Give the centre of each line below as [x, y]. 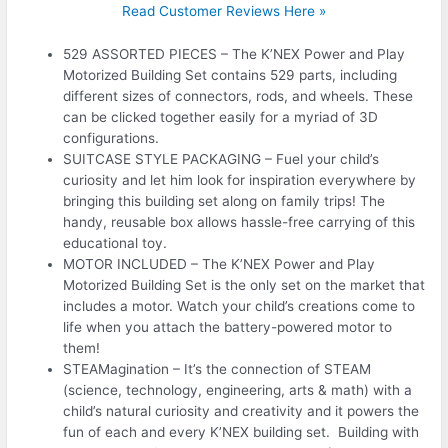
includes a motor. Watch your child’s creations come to [239, 305]
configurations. [111, 137]
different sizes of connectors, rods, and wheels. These [238, 95]
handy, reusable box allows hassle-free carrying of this [239, 221]
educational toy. [115, 242]
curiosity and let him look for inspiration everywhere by [240, 179]
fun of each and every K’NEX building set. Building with [241, 431]
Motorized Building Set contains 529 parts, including [230, 74]
